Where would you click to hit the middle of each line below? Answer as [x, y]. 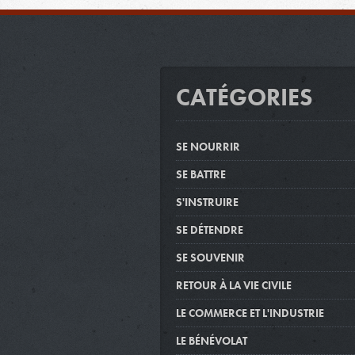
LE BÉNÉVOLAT [212, 340]
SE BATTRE [201, 174]
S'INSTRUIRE [207, 202]
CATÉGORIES [244, 97]
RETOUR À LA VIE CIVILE [234, 285]
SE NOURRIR [208, 146]
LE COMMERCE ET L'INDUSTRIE [250, 313]
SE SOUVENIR [210, 257]
